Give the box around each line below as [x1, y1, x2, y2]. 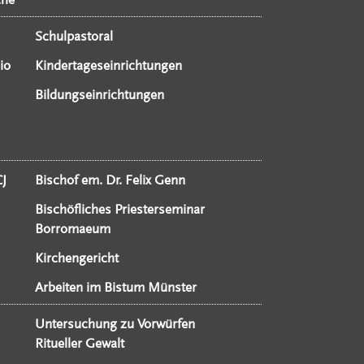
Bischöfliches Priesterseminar [35, 201, 206, 218]
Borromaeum [35, 221, 111, 237]
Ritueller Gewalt [35, 336, 125, 352]
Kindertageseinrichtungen [35, 58, 183, 74]
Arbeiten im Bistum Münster [35, 279, 197, 296]
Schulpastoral [35, 28, 114, 45]
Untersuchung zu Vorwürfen [35, 316, 196, 332]
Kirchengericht [35, 250, 119, 266]
